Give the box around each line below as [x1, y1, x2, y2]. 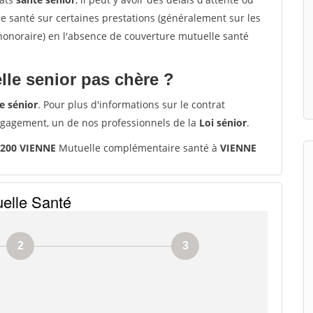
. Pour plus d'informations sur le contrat [38, 98, 225, 111]
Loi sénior [199, 116, 247, 129]
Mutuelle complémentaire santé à [56, 141, 220, 154]
